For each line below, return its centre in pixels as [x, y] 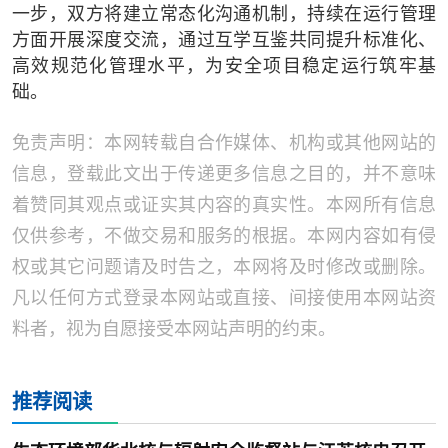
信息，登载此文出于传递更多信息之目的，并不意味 [224, 174]
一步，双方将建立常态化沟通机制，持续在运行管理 [224, 15]
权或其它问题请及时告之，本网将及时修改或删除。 [224, 267]
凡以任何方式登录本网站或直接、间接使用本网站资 [224, 298]
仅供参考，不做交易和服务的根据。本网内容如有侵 [224, 236]
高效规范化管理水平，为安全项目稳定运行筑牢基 [224, 67]
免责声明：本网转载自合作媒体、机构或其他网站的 [224, 143]
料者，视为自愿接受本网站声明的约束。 [173, 329]
